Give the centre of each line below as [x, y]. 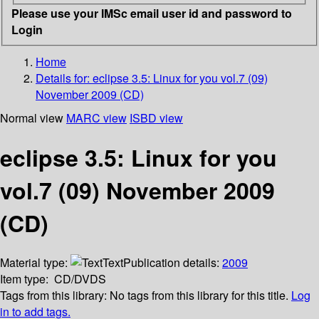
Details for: [64, 78]
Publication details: [173, 263]
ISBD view [156, 117]
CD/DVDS [80, 279]
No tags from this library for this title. [199, 296]
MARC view [96, 117]
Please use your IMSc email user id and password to [152, 13]
